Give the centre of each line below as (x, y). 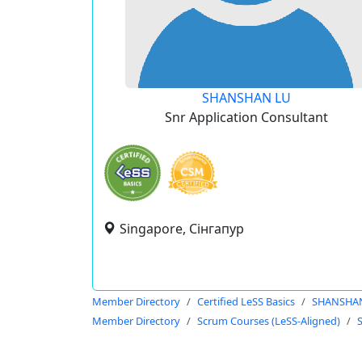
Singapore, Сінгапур (182, 229)
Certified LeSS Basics (246, 301)
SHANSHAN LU (246, 98)
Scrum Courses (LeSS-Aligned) (269, 321)
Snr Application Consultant (246, 117)
